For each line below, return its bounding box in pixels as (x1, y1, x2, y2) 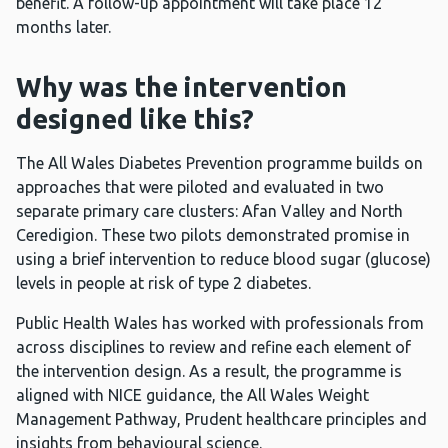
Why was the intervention (16, 72, 347, 103)
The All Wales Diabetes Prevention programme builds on (16, 154, 423, 173)
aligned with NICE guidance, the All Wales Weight (16, 386, 369, 405)
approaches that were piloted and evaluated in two (16, 178, 384, 197)
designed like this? (16, 104, 254, 135)
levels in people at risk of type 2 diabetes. (16, 274, 311, 293)
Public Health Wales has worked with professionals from (16, 314, 424, 333)
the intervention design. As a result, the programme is (16, 362, 402, 381)
